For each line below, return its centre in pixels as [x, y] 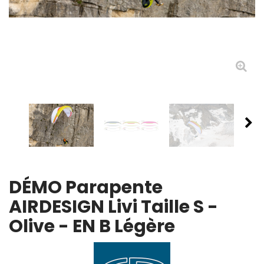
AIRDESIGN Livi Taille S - [113, 207]
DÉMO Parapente [86, 188]
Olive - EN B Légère [92, 227]
